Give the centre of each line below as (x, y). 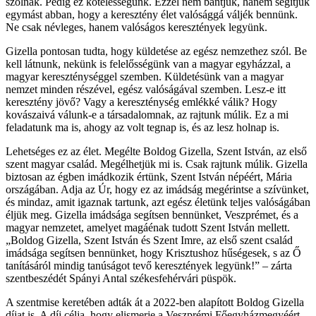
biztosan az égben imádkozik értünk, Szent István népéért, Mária (149, 176)
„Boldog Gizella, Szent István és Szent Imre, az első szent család (149, 240)
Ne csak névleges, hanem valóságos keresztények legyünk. (136, 27)
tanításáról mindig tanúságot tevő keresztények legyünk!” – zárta (149, 265)
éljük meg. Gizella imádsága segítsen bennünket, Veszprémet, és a (152, 214)
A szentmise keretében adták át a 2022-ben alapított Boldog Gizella (155, 302)
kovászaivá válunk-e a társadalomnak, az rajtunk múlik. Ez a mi (147, 114)
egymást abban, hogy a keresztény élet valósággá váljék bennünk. (152, 14)
